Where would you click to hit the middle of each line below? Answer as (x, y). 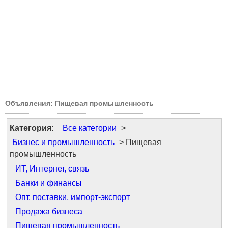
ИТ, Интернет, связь (52, 169)
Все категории (90, 128)
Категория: (32, 128)
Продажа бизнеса (49, 211)
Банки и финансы (49, 183)
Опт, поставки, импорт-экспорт (73, 197)
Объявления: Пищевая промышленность (79, 103)
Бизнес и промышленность (63, 142)
